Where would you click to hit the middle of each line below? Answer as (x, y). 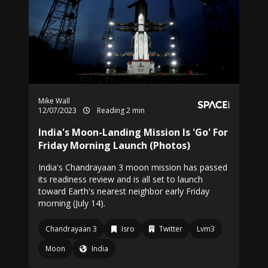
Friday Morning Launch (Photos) (114, 145)
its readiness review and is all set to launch (121, 179)
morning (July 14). (72, 203)
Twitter (171, 229)
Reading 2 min (120, 110)
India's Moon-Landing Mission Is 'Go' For (133, 132)
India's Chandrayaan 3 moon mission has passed (133, 167)
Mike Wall (54, 101)
